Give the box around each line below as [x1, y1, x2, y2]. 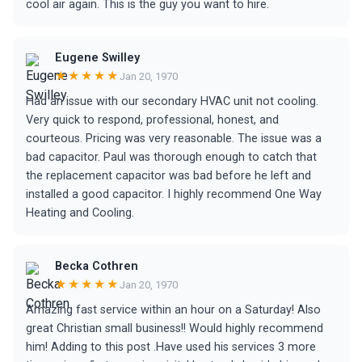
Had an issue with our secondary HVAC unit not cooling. [26, 95, 318, 108]
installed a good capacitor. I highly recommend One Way [26, 187, 322, 201]
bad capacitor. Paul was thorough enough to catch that [26, 150, 317, 164]
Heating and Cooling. [26, 206, 134, 220]
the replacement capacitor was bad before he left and [26, 169, 311, 183]
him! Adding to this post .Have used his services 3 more [26, 340, 316, 354]
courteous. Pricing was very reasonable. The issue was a [26, 132, 322, 145]
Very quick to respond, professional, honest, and [26, 113, 279, 127]
